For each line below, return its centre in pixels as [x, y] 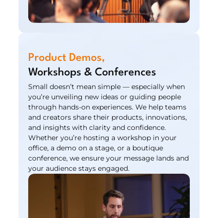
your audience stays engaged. [79, 168]
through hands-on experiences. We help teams [108, 107]
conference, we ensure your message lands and [109, 158]
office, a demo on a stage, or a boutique [96, 148]
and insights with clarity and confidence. [97, 127]
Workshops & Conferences [92, 73]
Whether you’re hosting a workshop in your [103, 138]
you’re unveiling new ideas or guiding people [105, 97]
